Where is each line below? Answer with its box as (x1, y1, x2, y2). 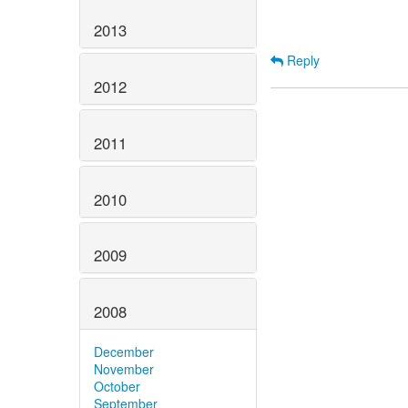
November (94, 360, 154, 379)
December (94, 342, 154, 362)
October (94, 377, 140, 396)
